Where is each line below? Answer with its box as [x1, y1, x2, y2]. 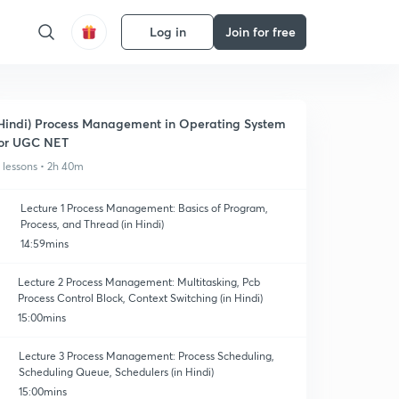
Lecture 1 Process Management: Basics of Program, [20, 201, 269, 215]
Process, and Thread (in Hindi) [20, 217, 165, 231]
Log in [149, 23, 186, 40]
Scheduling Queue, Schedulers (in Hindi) [18, 365, 214, 379]
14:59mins [20, 237, 69, 250]
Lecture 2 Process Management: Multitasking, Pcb [17, 275, 260, 289]
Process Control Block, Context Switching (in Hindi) [17, 291, 263, 305]
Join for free [224, 23, 296, 40]
